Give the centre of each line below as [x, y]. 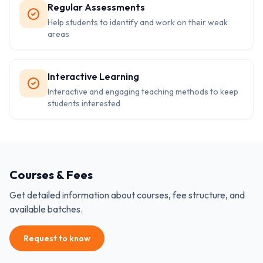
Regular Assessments [96, 7]
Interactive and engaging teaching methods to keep [143, 92]
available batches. [46, 209]
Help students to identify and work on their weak [138, 22]
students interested [84, 103]
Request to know [57, 238]
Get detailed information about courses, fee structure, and [127, 195]
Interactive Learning [93, 76]
